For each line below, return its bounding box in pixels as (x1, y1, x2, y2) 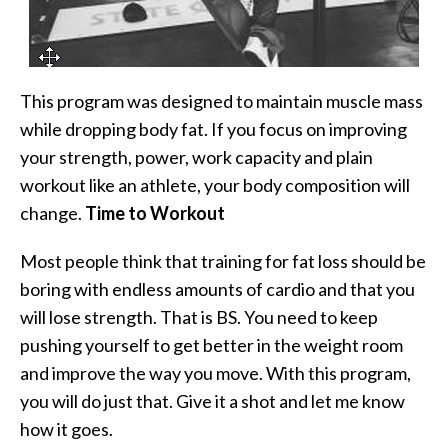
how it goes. (20, 417, 113, 440)
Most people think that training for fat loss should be (20, 249, 426, 272)
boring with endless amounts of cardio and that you (20, 277, 415, 300)
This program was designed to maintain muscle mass (20, 89, 423, 112)
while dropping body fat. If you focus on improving (20, 117, 407, 140)
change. (20, 201, 82, 224)
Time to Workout (82, 201, 228, 224)
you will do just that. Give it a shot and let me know (20, 389, 405, 412)
